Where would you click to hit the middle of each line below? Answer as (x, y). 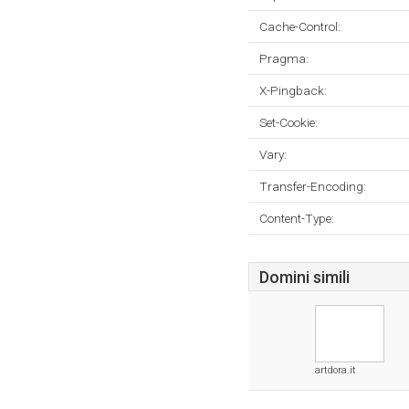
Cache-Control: (300, 26)
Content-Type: (297, 218)
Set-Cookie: (288, 122)
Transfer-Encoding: (313, 186)
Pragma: (284, 58)
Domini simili (304, 278)
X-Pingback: (293, 90)
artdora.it (336, 370)
